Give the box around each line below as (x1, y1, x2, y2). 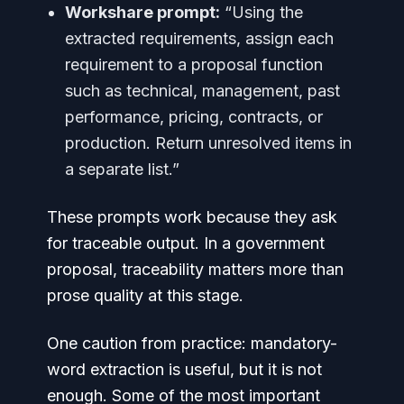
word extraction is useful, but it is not (47, 360, 322, 379)
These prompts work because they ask (47, 207, 337, 226)
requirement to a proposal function (65, 55, 323, 74)
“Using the (220, 3, 303, 22)
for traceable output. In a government (47, 234, 325, 252)
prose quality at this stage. (47, 286, 243, 305)
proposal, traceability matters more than (47, 260, 344, 279)
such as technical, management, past (65, 81, 340, 100)
